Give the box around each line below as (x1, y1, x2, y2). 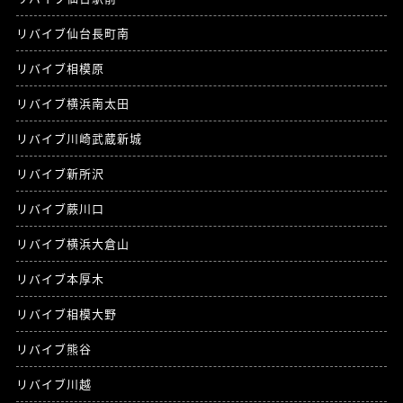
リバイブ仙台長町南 (15, 23, 130, 41)
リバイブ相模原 (15, 58, 104, 76)
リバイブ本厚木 (15, 269, 104, 287)
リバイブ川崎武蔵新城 (15, 129, 142, 147)
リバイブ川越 (15, 374, 92, 392)
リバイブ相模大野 (15, 304, 117, 322)
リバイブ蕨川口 (15, 199, 104, 217)
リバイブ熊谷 (15, 339, 92, 357)
